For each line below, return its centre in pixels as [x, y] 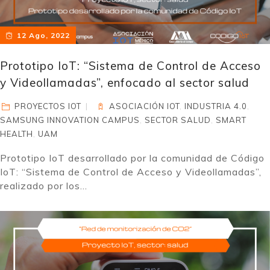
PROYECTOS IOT [48, 106]
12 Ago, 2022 [43, 35]
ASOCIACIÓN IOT [145, 106]
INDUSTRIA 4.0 [216, 106]
